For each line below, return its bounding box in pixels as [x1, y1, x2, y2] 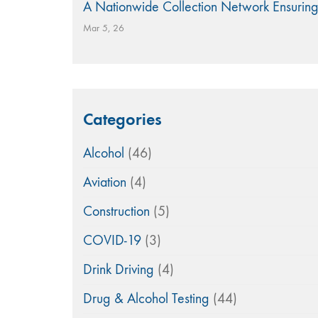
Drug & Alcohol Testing [83, 290, 209, 307]
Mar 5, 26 [83, 21, 124, 34]
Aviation [83, 173, 126, 190]
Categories [83, 108, 162, 129]
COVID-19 [83, 231, 141, 248]
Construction [83, 202, 150, 219]
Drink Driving [83, 261, 154, 278]
